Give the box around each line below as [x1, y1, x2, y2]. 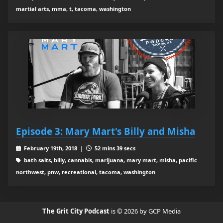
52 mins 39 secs [93, 144, 135, 152]
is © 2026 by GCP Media [111, 207, 181, 216]
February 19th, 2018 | [22, 144, 86, 152]
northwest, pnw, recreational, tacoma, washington [16, 168, 155, 176]
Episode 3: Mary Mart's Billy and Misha [16, 125, 195, 138]
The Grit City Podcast [42, 207, 111, 216]
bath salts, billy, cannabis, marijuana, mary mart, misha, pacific [22, 156, 197, 164]
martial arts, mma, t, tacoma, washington [16, 5, 131, 13]
